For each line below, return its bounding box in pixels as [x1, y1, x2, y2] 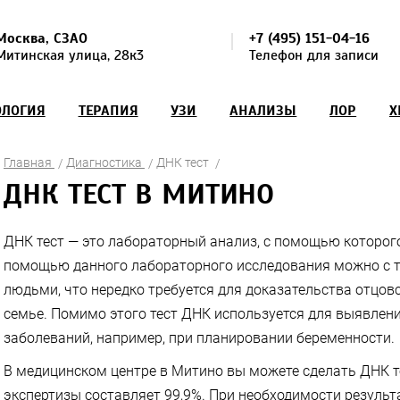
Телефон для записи [248, 46, 379, 64]
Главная [4, 154, 52, 170]
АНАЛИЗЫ [229, 102, 297, 120]
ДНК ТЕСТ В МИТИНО [4, 175, 275, 212]
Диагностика [66, 154, 142, 170]
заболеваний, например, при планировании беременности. [4, 329, 395, 346]
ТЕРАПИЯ [78, 102, 138, 120]
